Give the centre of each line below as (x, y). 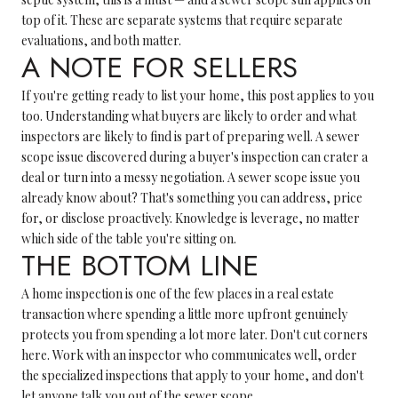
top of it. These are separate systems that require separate (182, 20)
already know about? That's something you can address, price (192, 198)
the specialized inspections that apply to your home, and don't (192, 375)
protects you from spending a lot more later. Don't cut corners (195, 334)
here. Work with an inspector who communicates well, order (189, 355)
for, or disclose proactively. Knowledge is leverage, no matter (191, 218)
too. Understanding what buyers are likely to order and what (189, 116)
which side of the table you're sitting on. (129, 239)
